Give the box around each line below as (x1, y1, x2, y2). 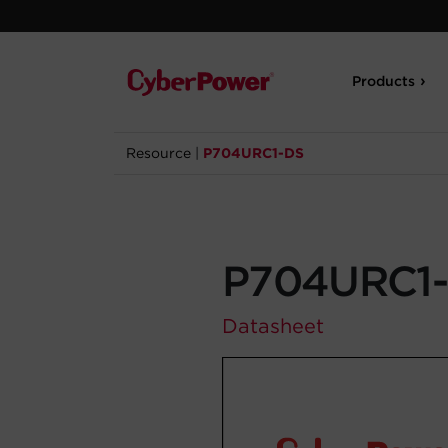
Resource (126, 145, 191, 161)
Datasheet (222, 314, 324, 338)
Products (352, 73, 416, 89)
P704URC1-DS (203, 145, 304, 161)
